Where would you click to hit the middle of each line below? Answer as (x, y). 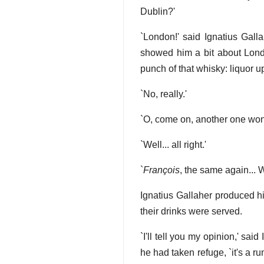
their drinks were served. (191, 212)
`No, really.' (164, 94)
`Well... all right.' (173, 145)
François (161, 170)
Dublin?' (158, 12)
